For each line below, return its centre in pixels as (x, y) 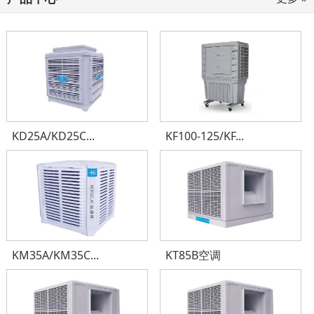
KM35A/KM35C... (55, 255)
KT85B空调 (193, 255)
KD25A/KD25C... (53, 136)
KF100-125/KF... (205, 136)
